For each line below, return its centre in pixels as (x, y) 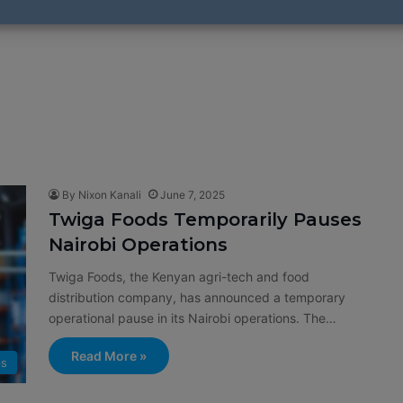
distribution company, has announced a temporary (197, 297)
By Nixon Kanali (102, 195)
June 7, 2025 (193, 195)
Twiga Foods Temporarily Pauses (205, 219)
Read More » (109, 356)
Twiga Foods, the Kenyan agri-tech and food (179, 277)
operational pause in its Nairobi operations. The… (193, 318)
